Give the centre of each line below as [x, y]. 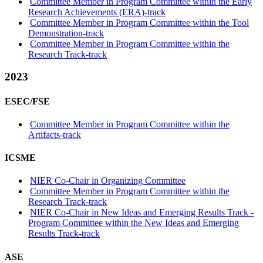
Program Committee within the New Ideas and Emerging [134, 223]
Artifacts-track [55, 134]
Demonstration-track [66, 33]
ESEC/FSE [27, 101]
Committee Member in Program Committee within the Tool [140, 22]
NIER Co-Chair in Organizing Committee [108, 181]
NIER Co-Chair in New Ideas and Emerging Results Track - [142, 213]
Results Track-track [64, 234]
